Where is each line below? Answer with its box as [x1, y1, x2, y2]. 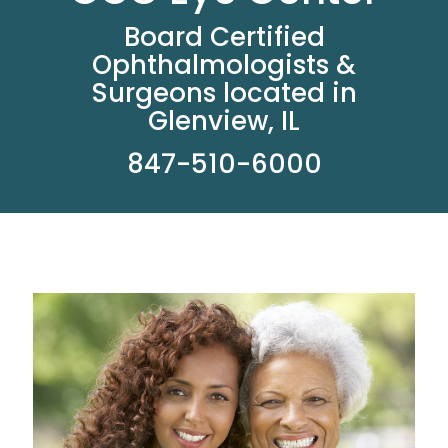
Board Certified [123, 19, 325, 55]
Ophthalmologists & [92, 47, 356, 83]
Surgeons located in [91, 75, 357, 111]
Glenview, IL [148, 103, 300, 139]
